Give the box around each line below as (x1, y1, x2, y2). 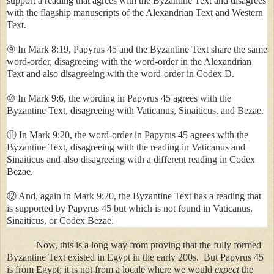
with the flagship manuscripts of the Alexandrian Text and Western (7, 7, 263, 18)
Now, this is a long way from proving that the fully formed (7, 239, 261, 250)
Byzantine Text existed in (7, 251, 107, 262)
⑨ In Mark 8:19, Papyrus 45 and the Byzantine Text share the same (7, 43, 267, 54)
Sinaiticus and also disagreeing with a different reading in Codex (7, 154, 255, 165)
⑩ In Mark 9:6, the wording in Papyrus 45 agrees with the (7, 92, 231, 103)
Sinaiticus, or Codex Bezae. (7, 215, 114, 226)
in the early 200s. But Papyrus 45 (130, 251, 264, 262)
